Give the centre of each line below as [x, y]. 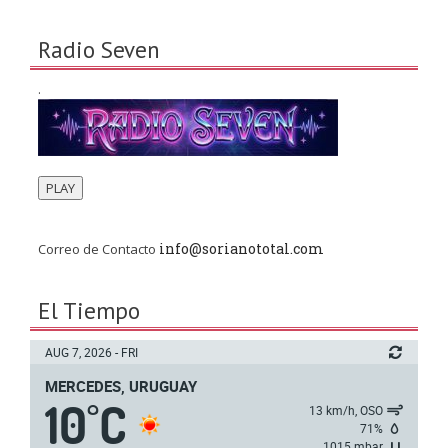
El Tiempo [89, 311]
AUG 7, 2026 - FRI [91, 352]
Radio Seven [99, 50]
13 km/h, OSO [346, 410]
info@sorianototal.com [241, 249]
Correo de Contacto [98, 249]
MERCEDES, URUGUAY [121, 386]
